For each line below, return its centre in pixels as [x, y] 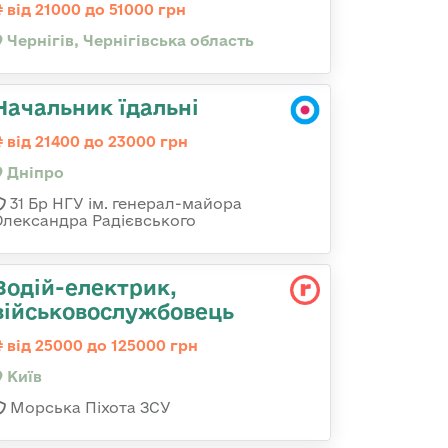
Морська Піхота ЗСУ [88, 407]
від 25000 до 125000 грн [100, 345]
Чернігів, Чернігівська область [128, 40]
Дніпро [33, 172]
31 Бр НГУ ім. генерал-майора [124, 203]
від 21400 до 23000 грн [95, 141]
